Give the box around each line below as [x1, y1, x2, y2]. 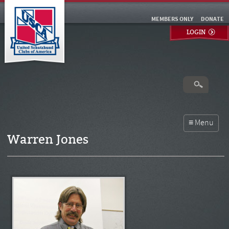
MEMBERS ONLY [151, 16, 193, 22]
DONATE [201, 16, 224, 22]
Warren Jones [7, 132, 88, 147]
